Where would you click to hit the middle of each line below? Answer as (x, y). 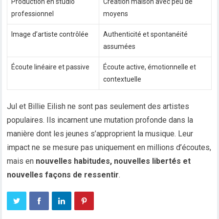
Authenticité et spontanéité (146, 34)
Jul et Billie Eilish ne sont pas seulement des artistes (98, 107)
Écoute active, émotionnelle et (150, 67)
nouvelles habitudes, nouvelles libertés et (113, 161)
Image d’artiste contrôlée (50, 34)
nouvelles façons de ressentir (63, 175)
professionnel (33, 14)
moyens (116, 14)
